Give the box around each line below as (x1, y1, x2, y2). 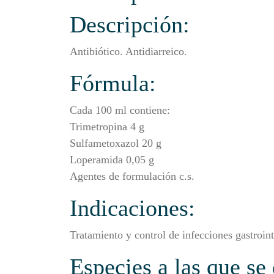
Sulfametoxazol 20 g (70, 136, 161, 149)
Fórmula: (70, 70, 156, 96)
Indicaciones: (70, 194, 195, 221)
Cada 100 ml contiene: (70, 103, 170, 116)
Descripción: (70, 11, 190, 37)
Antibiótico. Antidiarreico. (70, 45, 187, 57)
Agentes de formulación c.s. (70, 169, 194, 182)
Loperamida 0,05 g (70, 153, 154, 166)
